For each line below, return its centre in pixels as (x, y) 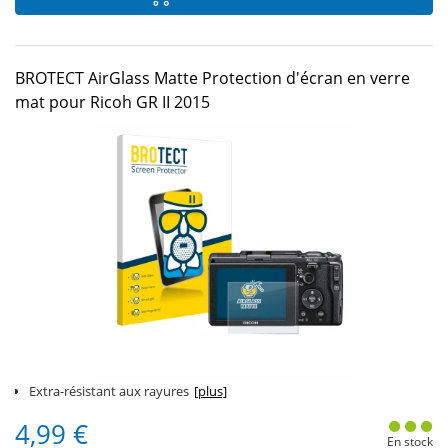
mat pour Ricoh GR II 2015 (112, 102)
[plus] (210, 391)
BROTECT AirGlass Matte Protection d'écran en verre (212, 78)
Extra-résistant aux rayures (109, 391)
